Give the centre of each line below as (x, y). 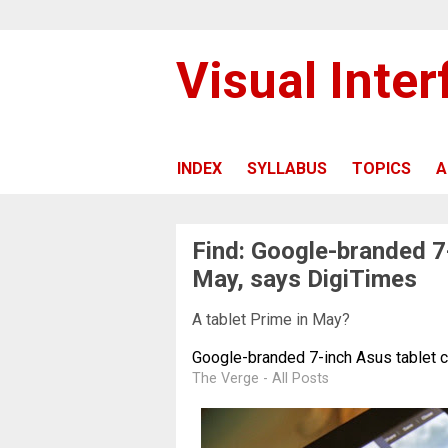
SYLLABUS (287, 168)
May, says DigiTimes (304, 278)
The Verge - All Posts (260, 378)
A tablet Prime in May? (271, 319)
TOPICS (381, 168)
